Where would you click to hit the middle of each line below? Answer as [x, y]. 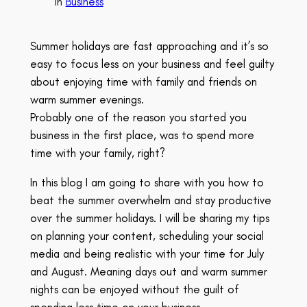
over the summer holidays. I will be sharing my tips [149, 218]
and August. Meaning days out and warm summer [148, 271]
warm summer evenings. [87, 99]
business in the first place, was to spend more [142, 135]
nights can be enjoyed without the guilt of [134, 289]
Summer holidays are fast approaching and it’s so [149, 46]
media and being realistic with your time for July [147, 253]
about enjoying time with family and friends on [143, 81]
